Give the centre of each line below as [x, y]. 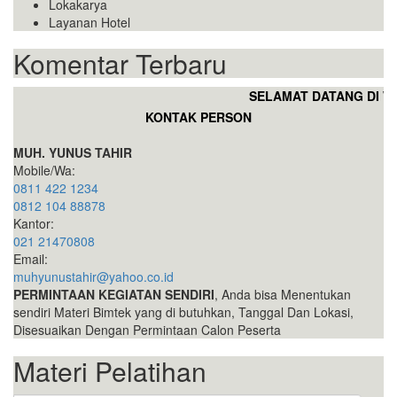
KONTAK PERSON [198, 117]
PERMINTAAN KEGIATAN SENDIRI [114, 295]
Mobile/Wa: [44, 171]
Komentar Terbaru [120, 64]
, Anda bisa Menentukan [283, 295]
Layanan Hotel [90, 23]
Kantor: [34, 224]
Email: [31, 259]
